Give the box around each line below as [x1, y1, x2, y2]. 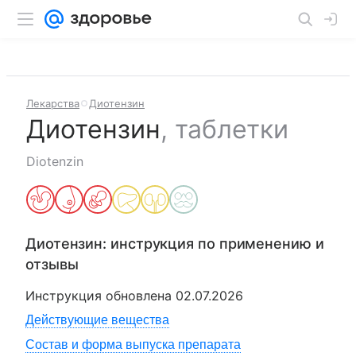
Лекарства [26, 97, 79, 110]
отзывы [25, 256, 79, 273]
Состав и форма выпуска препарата [25, 338, 241, 351]
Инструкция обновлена [25, 288, 176, 304]
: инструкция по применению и [103, 235, 324, 252]
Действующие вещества [25, 313, 169, 327]
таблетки [175, 114, 288, 145]
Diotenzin [26, 153, 83, 169]
